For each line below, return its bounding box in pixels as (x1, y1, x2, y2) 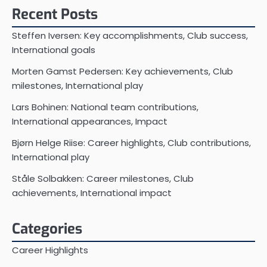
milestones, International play (12, 79, 143, 92)
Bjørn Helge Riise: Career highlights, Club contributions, (12, 136, 251, 149)
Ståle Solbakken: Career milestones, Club (12, 172, 194, 185)
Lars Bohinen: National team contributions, (12, 100, 198, 113)
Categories (12, 219, 82, 238)
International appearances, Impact (12, 114, 167, 128)
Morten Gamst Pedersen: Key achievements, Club (12, 64, 233, 77)
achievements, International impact (12, 186, 172, 199)
